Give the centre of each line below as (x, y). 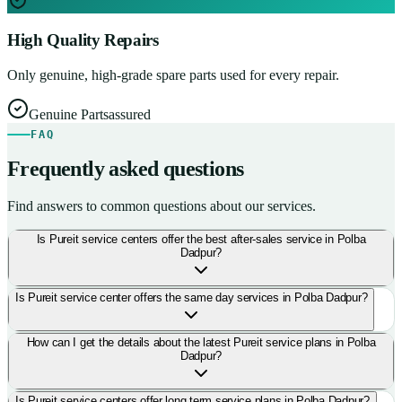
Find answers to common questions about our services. (162, 206)
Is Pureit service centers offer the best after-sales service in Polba (201, 240)
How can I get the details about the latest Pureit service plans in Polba (201, 343)
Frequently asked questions (126, 169)
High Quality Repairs (83, 39)
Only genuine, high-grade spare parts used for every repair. (173, 74)
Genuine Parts (69, 114)
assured (130, 114)
